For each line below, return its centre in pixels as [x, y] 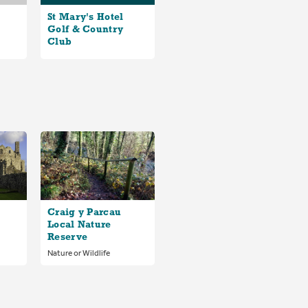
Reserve [68, 237]
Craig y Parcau [85, 212]
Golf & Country [86, 30]
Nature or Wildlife [79, 253]
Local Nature [79, 225]
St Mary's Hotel [86, 17]
